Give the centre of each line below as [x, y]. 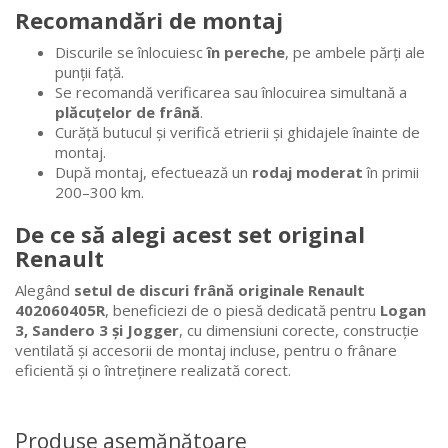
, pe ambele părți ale [355, 52]
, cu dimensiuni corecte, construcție [299, 330]
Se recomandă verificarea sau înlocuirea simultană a [231, 92]
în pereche [246, 52]
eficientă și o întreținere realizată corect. [153, 370]
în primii [391, 172]
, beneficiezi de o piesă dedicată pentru [242, 310]
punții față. [89, 72]
